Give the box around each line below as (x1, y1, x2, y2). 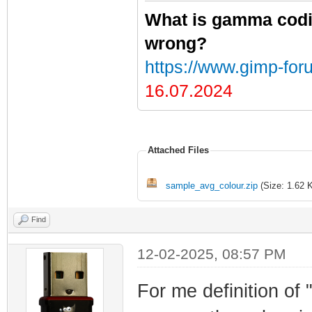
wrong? (144, 34, 207, 53)
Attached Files (147, 145, 209, 155)
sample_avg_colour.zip (165, 180, 258, 191)
